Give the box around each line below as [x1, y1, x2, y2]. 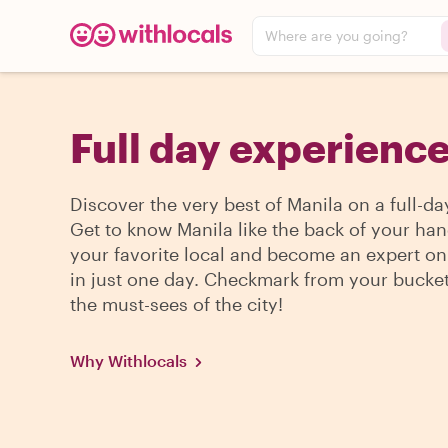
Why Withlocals [70, 351, 187, 370]
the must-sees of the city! [70, 293, 283, 315]
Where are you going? [265, 27, 408, 44]
